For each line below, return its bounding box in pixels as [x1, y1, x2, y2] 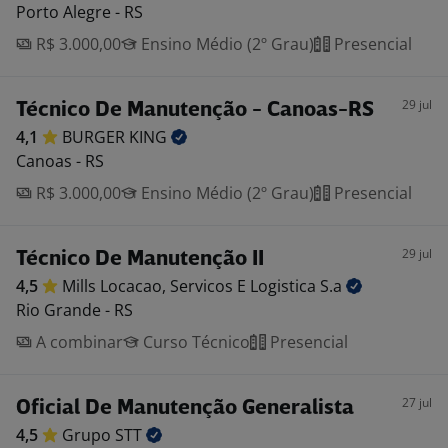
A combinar [32, 331, 123, 353]
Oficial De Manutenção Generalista [16, 398, 354, 419]
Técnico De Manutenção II [16, 249, 264, 270]
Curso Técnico [139, 331, 250, 353]
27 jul [402, 394, 432, 411]
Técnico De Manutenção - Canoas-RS [16, 100, 374, 121]
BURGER [62, 126, 129, 148]
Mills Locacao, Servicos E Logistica [62, 275, 320, 297]
